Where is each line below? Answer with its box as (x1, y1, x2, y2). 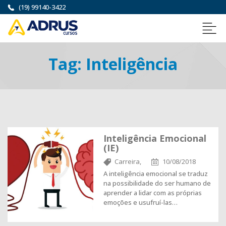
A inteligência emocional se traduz (103, 169, 208, 178)
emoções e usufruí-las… (103, 198, 178, 207)
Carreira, (115, 157, 141, 166)
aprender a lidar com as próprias (103, 188, 202, 197)
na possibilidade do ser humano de (103, 179, 211, 188)
